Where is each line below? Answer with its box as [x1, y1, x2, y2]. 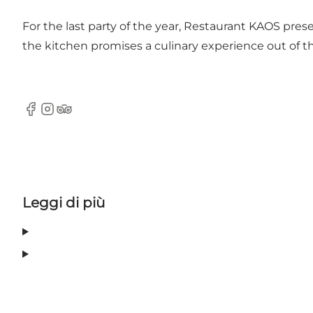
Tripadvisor [55, 109, 116, 123]
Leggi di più [22, 194, 105, 211]
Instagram [38, 109, 96, 123]
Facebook [22, 109, 77, 123]
